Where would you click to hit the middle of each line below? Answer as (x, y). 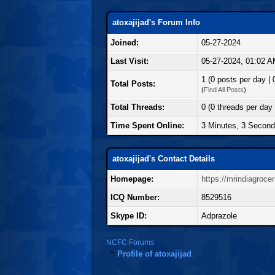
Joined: (125, 42)
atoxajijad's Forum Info (156, 22)
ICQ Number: (135, 197)
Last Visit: (130, 61)
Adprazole (219, 215)
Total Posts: (133, 83)
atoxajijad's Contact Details (164, 158)
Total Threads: (137, 107)
